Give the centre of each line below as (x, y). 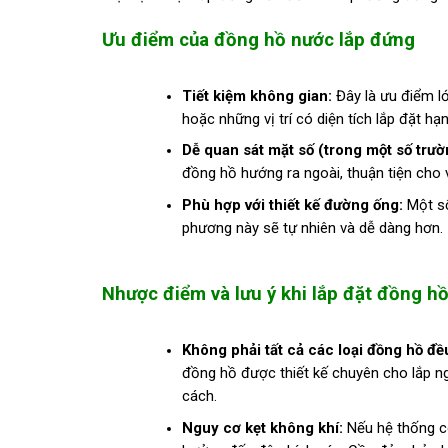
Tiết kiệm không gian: (256, 95)
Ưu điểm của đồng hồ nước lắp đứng (258, 39)
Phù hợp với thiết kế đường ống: (292, 204)
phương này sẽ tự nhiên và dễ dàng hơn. (312, 227)
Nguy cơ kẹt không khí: (262, 427)
